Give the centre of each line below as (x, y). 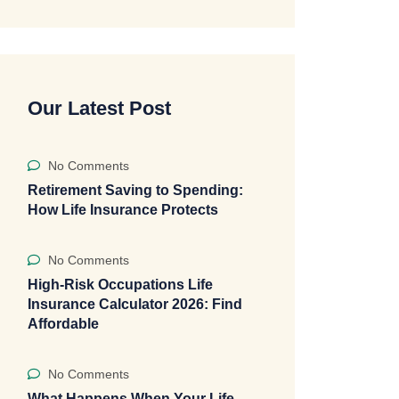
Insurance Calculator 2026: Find (135, 304)
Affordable (63, 324)
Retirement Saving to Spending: (135, 190)
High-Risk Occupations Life (120, 285)
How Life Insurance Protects (123, 210)
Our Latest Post (99, 108)
